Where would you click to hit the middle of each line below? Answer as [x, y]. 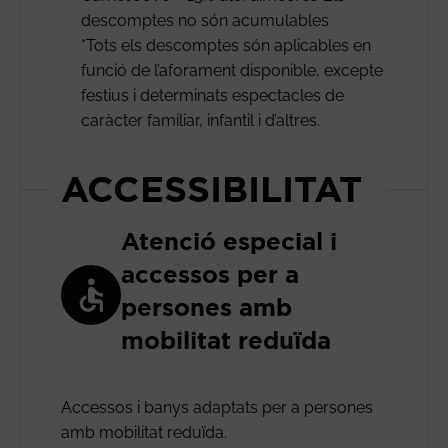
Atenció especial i [229, 241]
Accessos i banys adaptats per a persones [217, 407]
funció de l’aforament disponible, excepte [232, 70]
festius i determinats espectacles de [212, 95]
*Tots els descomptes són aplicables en [226, 45]
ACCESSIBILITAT [211, 188]
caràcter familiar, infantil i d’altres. [200, 120]
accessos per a [210, 274]
